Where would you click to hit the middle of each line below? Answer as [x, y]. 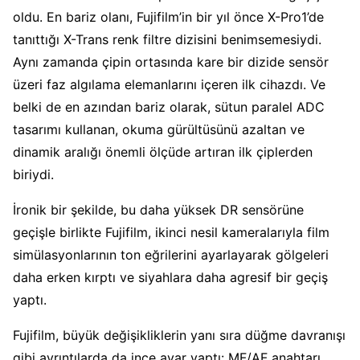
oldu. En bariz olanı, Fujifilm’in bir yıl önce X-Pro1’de [168, 17]
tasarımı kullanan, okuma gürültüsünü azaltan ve [159, 130]
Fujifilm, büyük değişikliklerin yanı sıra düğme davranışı [179, 335]
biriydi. [33, 175]
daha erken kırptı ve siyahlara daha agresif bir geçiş [170, 278]
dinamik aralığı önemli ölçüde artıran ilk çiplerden [163, 152]
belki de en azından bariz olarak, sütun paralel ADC [169, 107]
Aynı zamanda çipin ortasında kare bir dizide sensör [171, 62]
